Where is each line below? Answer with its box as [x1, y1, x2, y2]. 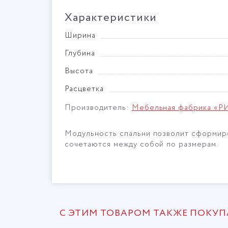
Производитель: [65, 102, 132, 113]
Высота [65, 66, 93, 77]
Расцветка [65, 83, 104, 95]
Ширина [65, 30, 96, 41]
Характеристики [65, 10, 157, 26]
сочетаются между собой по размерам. [65, 139, 219, 150]
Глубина [65, 48, 95, 59]
